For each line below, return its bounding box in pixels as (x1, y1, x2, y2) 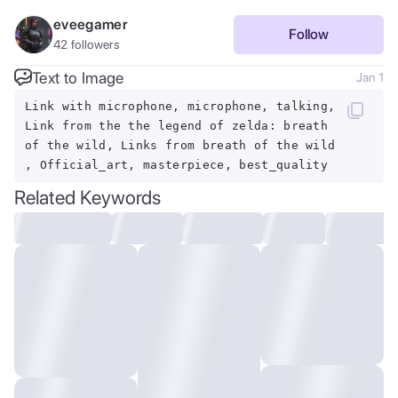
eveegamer (53, 16, 128, 33)
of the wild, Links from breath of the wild (25, 139, 336, 152)
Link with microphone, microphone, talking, (25, 99, 336, 113)
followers (68, 37, 120, 52)
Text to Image (32, 68, 124, 87)
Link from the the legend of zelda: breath (25, 119, 329, 132)
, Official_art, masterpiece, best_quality (25, 158, 329, 171)
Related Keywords (14, 186, 161, 209)
